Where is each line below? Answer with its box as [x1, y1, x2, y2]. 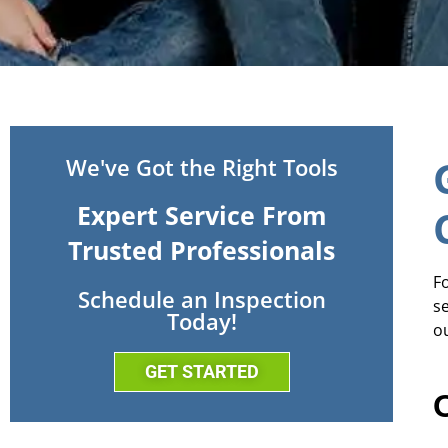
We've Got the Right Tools [65, 151, 338, 182]
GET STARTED [144, 360, 259, 382]
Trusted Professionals [68, 232, 336, 267]
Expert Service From [76, 197, 327, 232]
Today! [166, 305, 237, 336]
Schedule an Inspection [77, 283, 326, 314]
